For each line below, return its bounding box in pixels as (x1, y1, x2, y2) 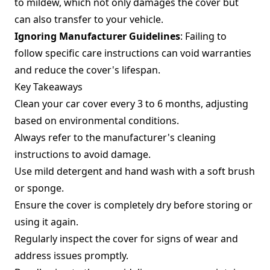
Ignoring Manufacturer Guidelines (14, 30, 180, 43)
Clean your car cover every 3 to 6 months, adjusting (14, 97, 248, 110)
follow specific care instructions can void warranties (14, 46, 251, 60)
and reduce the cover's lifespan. (14, 63, 160, 77)
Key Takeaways (14, 80, 83, 93)
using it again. (14, 215, 78, 228)
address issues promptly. (14, 249, 128, 262)
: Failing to (180, 30, 227, 43)
